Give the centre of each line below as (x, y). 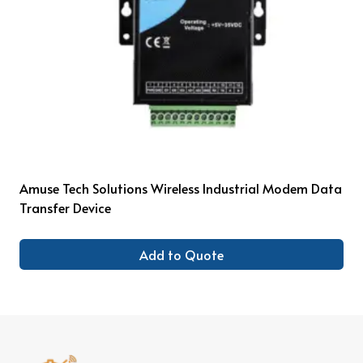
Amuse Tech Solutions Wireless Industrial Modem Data (181, 188)
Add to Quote (181, 254)
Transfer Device (65, 208)
